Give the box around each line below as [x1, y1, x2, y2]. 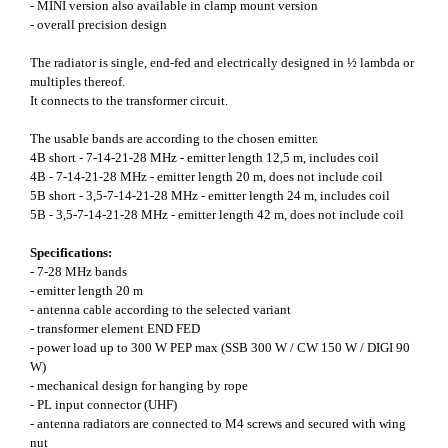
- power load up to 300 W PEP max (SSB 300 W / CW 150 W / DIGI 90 [30, 340, 410, 356]
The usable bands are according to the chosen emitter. [30, 131, 318, 147]
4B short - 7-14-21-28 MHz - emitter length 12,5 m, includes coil [30, 150, 379, 166]
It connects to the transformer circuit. [30, 93, 228, 109]
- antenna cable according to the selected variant [30, 302, 291, 318]
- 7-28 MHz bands [30, 264, 127, 280]
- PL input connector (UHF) [30, 397, 177, 413]
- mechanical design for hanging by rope [30, 378, 248, 394]
